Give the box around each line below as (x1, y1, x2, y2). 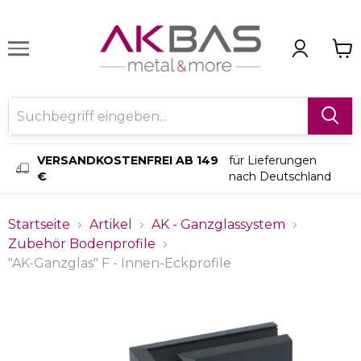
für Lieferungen (228, 153, 317, 168)
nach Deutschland (228, 169, 331, 184)
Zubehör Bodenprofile (8, 236, 156, 251)
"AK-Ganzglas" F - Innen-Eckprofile (8, 255, 231, 271)
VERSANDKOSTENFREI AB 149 (37, 153, 218, 168)
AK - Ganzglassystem (151, 217, 285, 232)
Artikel (89, 217, 132, 232)
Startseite (8, 217, 70, 232)
